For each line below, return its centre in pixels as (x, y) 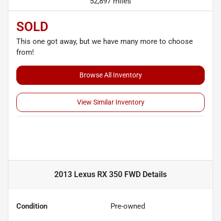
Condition (32, 206)
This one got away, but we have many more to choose (105, 41)
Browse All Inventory (110, 75)
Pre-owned (128, 206)
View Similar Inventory (110, 102)
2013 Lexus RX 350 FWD (97, 174)
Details (154, 174)
